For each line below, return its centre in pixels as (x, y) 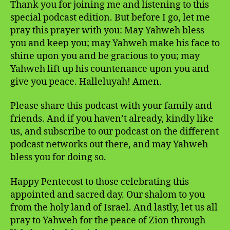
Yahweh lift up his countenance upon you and (110, 69)
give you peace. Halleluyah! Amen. (86, 82)
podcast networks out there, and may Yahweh (109, 145)
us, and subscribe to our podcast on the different (114, 132)
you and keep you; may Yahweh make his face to (115, 43)
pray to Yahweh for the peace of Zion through (108, 220)
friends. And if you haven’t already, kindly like (112, 119)
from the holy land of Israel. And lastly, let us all (114, 207)
